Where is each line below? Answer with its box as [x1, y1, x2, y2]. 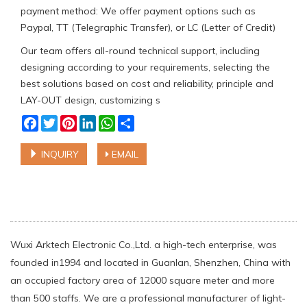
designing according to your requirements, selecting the [21, 60, 270, 73]
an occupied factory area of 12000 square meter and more [10, 273, 275, 286]
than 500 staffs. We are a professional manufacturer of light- [10, 291, 286, 304]
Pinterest [77, 114, 116, 127]
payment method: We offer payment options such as [21, 4, 256, 17]
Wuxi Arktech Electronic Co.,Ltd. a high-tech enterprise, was [10, 238, 277, 251]
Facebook [38, 114, 82, 127]
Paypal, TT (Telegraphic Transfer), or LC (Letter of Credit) [21, 21, 275, 34]
